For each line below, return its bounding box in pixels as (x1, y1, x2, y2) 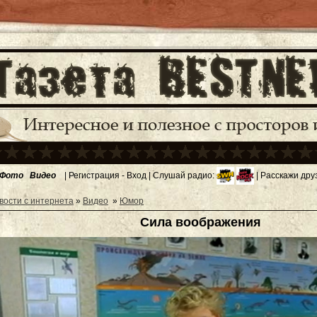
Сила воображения (139, 215, 261, 229)
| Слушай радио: (146, 170, 217, 180)
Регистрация (69, 170, 120, 180)
